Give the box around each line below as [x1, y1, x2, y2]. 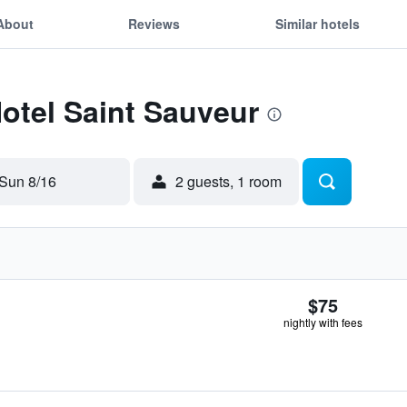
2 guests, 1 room [175, 171, 282, 192]
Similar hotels [274, 14, 360, 33]
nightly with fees [283, 314, 362, 330]
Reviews [128, 14, 181, 33]
